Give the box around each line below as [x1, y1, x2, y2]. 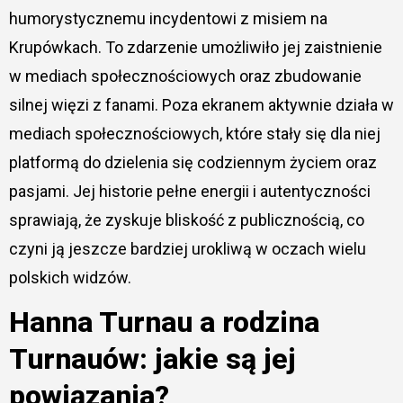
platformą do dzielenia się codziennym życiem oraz [8, 153, 377, 173]
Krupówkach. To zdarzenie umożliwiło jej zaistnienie [8, 38, 382, 58]
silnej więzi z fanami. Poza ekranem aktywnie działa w [8, 95, 394, 115]
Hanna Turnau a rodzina [8, 305, 319, 340]
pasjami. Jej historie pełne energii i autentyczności [8, 182, 371, 201]
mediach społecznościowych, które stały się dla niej [8, 124, 381, 144]
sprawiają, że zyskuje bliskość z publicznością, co [8, 210, 364, 230]
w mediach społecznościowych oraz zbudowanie [8, 67, 362, 86]
